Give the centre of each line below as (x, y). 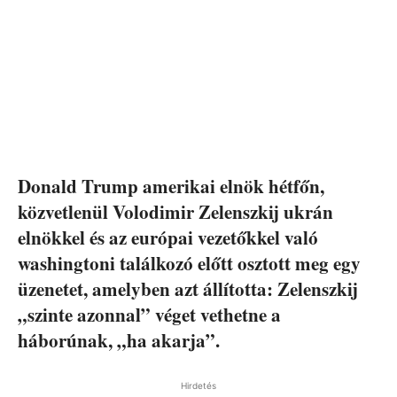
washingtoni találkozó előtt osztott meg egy (189, 263)
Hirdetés (198, 385)
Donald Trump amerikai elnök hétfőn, (171, 186)
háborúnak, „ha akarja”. (119, 340)
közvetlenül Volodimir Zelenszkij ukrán (175, 211)
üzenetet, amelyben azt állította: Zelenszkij (188, 288)
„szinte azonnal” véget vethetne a (149, 314)
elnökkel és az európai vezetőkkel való (168, 237)
